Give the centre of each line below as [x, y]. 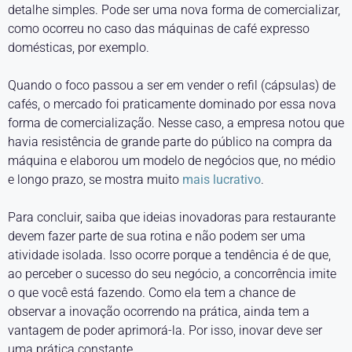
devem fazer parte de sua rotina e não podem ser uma [157, 236]
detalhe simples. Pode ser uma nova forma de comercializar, [174, 10]
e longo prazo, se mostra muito [95, 180]
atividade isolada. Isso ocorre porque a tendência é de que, [169, 255]
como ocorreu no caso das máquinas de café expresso [159, 29]
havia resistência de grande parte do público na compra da [170, 142]
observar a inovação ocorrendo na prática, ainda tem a [159, 312]
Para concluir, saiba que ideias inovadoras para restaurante [172, 217]
